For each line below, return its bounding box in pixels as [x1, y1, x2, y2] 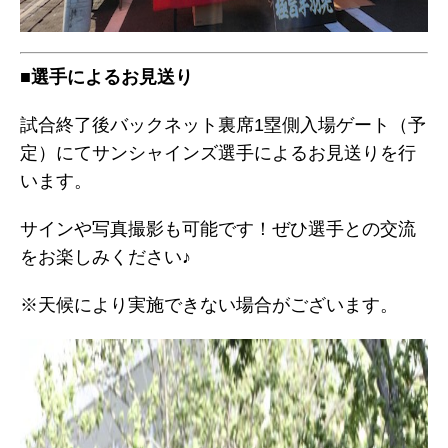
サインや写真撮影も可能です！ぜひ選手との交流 [20, 219, 416, 239]
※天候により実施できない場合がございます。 [20, 295, 398, 315]
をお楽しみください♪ [20, 247, 191, 267]
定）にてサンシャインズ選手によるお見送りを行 [20, 143, 416, 163]
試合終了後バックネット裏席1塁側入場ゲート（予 [20, 115, 426, 135]
